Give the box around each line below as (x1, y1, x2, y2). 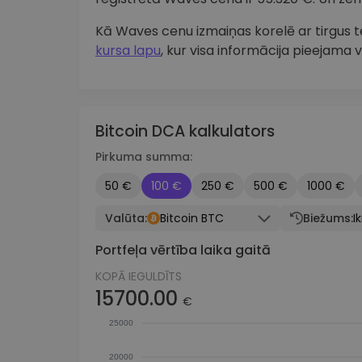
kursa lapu (95, 41, 161, 60)
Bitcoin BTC (160, 210, 224, 226)
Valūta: (105, 210, 147, 226)
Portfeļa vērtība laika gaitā (95, 241, 271, 259)
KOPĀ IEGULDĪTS (95, 268, 182, 284)
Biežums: (302, 210, 353, 226)
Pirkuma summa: (95, 149, 192, 165)
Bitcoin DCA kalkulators (95, 120, 275, 142)
